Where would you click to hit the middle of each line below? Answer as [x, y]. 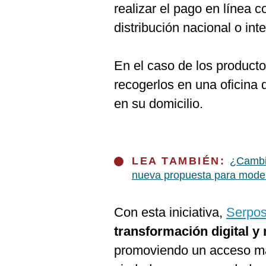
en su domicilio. [159, 104]
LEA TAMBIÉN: [181, 161]
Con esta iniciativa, [170, 212]
